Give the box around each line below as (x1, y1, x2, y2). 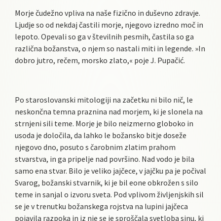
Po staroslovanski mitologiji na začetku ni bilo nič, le (15, 94, 193, 105)
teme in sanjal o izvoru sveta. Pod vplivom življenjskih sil (15, 189, 204, 199)
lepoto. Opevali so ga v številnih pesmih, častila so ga (15, 31, 194, 41)
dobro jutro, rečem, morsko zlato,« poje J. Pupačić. (15, 55, 185, 65)
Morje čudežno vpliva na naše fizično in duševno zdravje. (15, 7, 200, 18)
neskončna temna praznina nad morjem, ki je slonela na (15, 106, 203, 116)
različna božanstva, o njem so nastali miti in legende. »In (15, 43, 205, 53)
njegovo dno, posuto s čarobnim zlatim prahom (15, 142, 176, 152)
